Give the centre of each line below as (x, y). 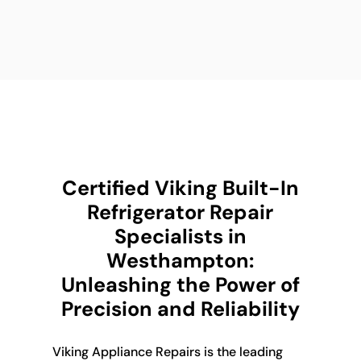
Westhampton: (180, 260)
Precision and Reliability (180, 309)
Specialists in (180, 236)
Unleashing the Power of (180, 284)
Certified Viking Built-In (180, 188)
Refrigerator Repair (180, 212)
